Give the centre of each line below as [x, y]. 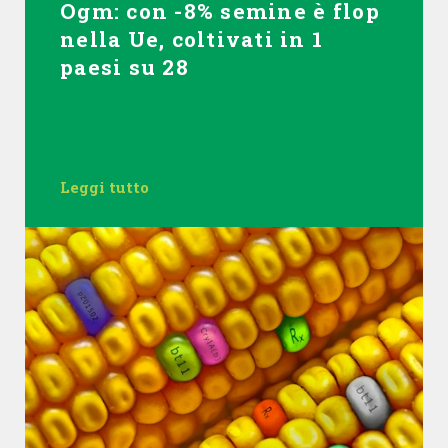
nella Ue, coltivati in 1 [192, 39]
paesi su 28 [124, 67]
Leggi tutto [104, 187]
